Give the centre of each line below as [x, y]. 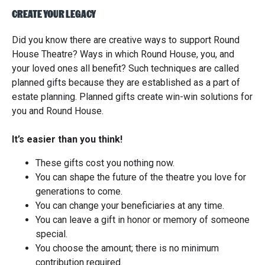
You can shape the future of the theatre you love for [141, 177]
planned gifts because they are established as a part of [126, 83]
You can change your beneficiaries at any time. [130, 206]
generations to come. [79, 191]
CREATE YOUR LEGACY [54, 14]
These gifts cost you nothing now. [105, 163]
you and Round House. [58, 111]
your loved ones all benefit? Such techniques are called [125, 68]
